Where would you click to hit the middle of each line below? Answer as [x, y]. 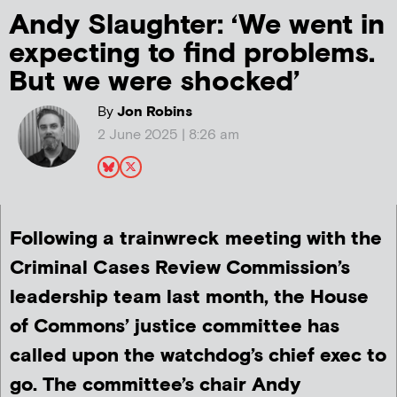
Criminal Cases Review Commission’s [180, 269]
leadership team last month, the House [189, 298]
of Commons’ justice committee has [175, 327]
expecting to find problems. [192, 53]
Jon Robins [152, 112]
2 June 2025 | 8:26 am [168, 135]
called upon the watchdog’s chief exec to [198, 356]
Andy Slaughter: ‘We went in [197, 25]
